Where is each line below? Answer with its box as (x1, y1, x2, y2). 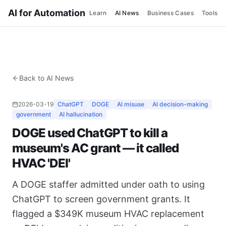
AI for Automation (8, 8, 85, 18)
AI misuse (117, 100, 144, 108)
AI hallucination (59, 110, 102, 118)
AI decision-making (152, 100, 208, 108)
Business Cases (147, 9, 194, 17)
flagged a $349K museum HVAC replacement (12, 208, 204, 219)
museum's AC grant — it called (12, 141, 179, 155)
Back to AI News (19, 74, 74, 82)
